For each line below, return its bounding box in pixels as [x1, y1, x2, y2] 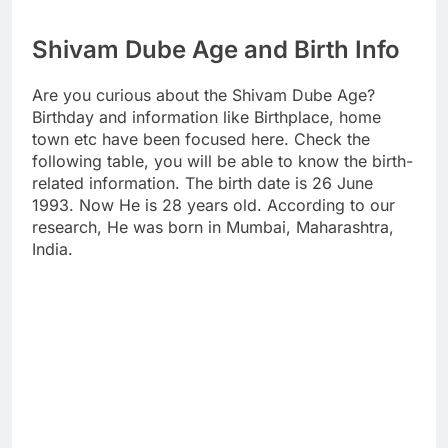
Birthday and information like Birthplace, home [32, 107, 381, 128]
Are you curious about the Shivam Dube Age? [32, 85, 375, 106]
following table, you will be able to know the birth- [32, 151, 413, 172]
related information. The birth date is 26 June [32, 173, 373, 194]
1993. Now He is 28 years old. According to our [32, 195, 395, 216]
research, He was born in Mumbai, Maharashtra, [32, 217, 394, 238]
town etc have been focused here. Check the [32, 129, 370, 150]
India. [32, 239, 73, 260]
